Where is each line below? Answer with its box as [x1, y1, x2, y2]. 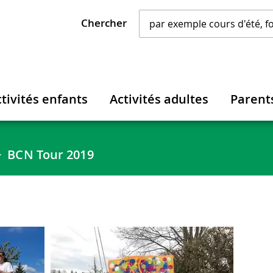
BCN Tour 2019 [7, 146, 94, 163]
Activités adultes [110, 91, 208, 107]
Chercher [80, 16, 127, 30]
